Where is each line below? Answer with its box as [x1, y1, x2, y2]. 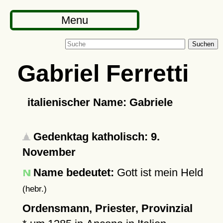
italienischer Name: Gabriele [27, 96, 173, 109]
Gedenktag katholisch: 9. [30, 130, 160, 143]
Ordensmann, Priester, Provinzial [22, 202, 193, 215]
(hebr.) [22, 184, 47, 193]
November [22, 146, 76, 158]
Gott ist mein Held [113, 166, 203, 179]
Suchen [192, 40, 214, 48]
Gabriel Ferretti [17, 60, 189, 87]
